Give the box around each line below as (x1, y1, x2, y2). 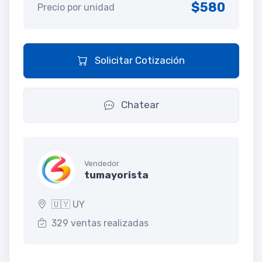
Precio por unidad (37, 1, 115, 13)
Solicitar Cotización (92, 54, 185, 66)
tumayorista (84, 169, 149, 181)
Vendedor (84, 159, 119, 168)
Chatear (118, 98, 159, 111)
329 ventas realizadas (51, 217, 149, 229)
